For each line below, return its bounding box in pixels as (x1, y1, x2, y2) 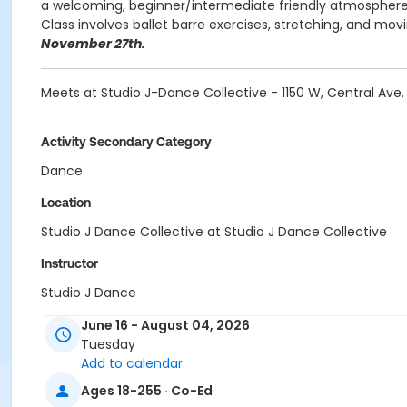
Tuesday (81, 335, 135, 354)
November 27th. (41, 35, 145, 53)
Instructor (41, 256, 98, 271)
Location (41, 195, 91, 210)
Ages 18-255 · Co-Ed (81, 381, 213, 400)
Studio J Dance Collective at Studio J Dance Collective (41, 223, 387, 241)
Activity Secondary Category (41, 134, 212, 149)
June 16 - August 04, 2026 (81, 316, 250, 335)
